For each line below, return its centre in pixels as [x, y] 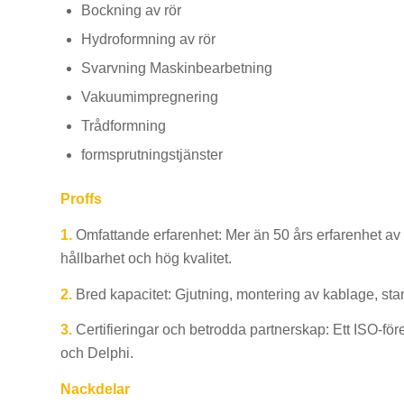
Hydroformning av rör [148, 40]
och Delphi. [97, 353]
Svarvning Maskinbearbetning [177, 69]
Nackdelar [95, 389]
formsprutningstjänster [152, 155]
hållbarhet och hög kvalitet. [146, 258]
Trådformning [124, 126]
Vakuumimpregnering [150, 97]
